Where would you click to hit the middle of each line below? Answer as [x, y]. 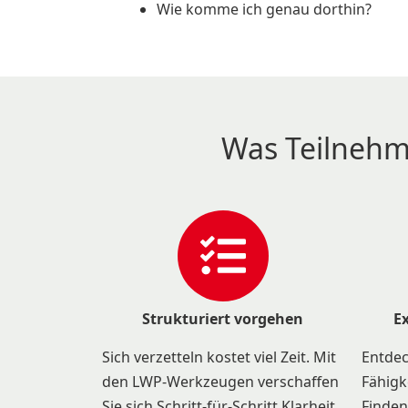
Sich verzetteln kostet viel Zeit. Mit [219, 357]
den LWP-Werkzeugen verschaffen [220, 381]
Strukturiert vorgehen [223, 319]
